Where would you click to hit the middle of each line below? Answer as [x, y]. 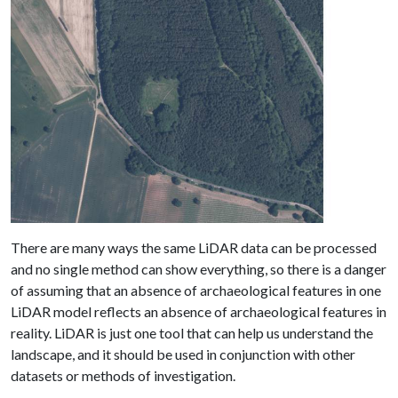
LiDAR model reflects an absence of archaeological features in [199, 311]
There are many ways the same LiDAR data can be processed [194, 247]
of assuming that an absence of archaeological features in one [196, 290]
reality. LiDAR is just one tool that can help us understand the [192, 332]
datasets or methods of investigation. [123, 375]
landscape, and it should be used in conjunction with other [183, 354]
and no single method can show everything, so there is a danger [199, 268]
